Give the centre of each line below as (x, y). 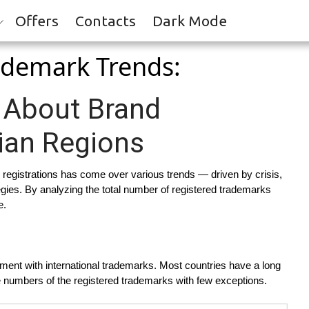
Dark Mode (190, 21)
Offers (37, 21)
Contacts (106, 21)
